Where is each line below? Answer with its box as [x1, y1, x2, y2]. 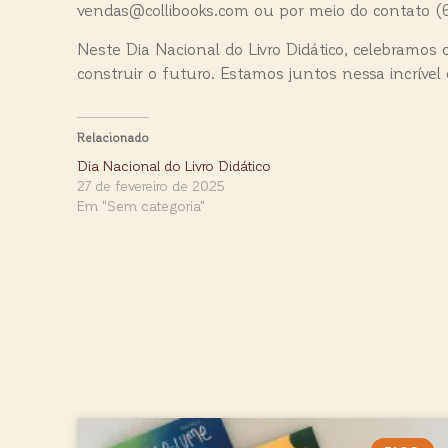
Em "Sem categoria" [77, 196, 205, 214]
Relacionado [77, 129, 149, 144]
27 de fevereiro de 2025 [77, 176, 225, 194]
